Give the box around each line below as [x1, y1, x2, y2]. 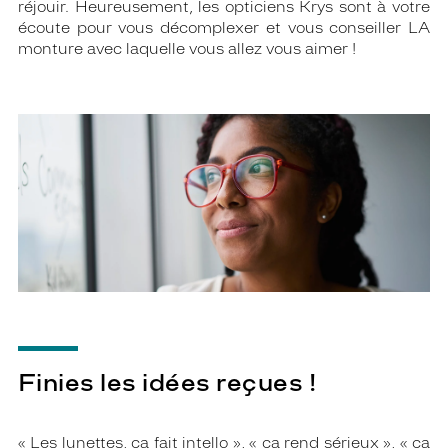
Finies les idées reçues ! [18, 368, 317, 398]
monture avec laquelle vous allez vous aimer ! [18, 40, 356, 58]
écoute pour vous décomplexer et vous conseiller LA [18, 19, 430, 37]
